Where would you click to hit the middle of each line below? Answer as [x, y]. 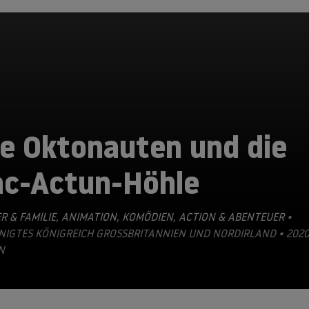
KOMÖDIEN [146, 217]
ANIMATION [88, 217]
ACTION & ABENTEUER [230, 217]
